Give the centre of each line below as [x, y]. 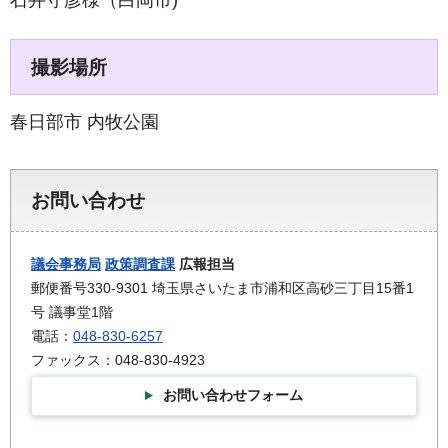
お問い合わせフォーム [233, 395]
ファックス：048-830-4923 [118, 360]
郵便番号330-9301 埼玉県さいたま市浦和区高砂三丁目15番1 [222, 288]
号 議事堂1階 [72, 312]
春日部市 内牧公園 [84, 121]
